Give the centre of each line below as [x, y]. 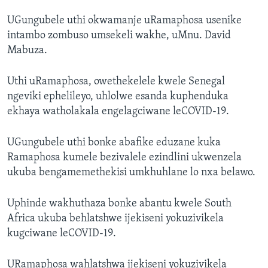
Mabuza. [27, 51]
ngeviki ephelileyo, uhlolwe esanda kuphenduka [118, 97]
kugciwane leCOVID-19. [62, 234]
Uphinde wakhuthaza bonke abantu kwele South [119, 204]
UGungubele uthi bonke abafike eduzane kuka [114, 143]
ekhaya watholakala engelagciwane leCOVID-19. [118, 112]
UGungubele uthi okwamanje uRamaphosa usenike [124, 21]
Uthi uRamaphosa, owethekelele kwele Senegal [116, 82]
